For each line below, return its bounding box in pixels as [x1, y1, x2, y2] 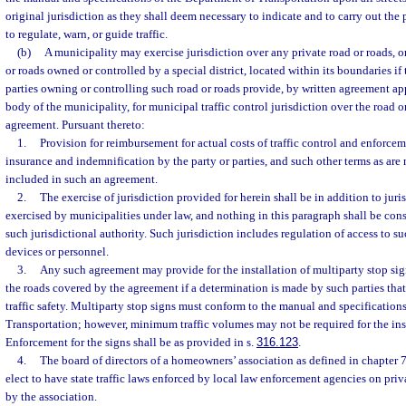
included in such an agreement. [5, 172, 158, 186]
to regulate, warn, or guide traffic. [5, 27, 168, 41]
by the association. [5, 390, 97, 403]
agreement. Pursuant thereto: [5, 118, 145, 131]
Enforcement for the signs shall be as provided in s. [5, 335, 256, 349]
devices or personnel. [5, 245, 109, 258]
